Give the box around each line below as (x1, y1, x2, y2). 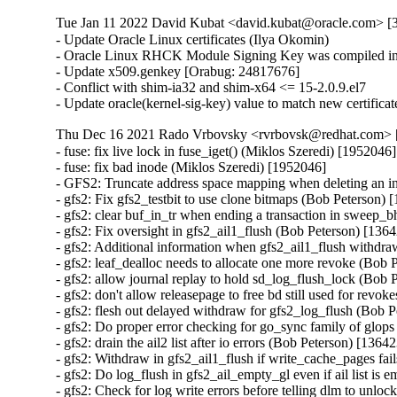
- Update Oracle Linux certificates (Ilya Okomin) (56, 32, 330, 48)
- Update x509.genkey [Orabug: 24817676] (56, 64, 300, 80)
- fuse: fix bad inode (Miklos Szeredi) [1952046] (56, 160, 327, 175)
